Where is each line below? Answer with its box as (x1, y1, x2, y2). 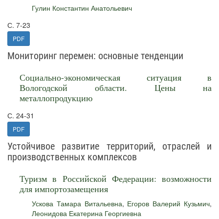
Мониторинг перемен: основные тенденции (7, 50, 183, 62)
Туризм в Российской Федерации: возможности (20, 173, 212, 184)
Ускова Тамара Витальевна (32, 198, 122, 208)
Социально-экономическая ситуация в (20, 71, 212, 83)
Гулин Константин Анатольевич (32, 3, 132, 13)
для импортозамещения (20, 183, 108, 195)
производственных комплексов (7, 151, 137, 163)
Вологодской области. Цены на (20, 82, 212, 93)
